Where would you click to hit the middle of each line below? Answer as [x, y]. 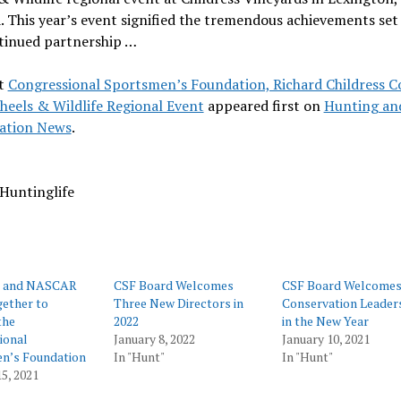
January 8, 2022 [155, 339]
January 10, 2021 [326, 339]
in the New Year [325, 321]
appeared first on [264, 106]
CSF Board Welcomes [174, 285]
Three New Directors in [179, 303]
